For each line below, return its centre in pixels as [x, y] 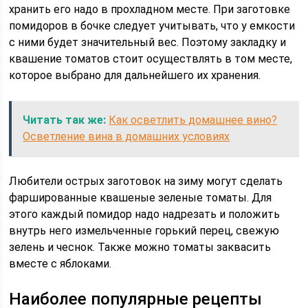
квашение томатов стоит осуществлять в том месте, [151, 59]
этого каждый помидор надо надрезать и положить [145, 214]
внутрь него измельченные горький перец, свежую [144, 231]
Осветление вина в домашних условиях [126, 136]
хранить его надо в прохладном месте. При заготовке [150, 9]
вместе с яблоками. [60, 264]
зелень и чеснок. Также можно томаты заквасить [140, 247]
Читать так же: [65, 120]
